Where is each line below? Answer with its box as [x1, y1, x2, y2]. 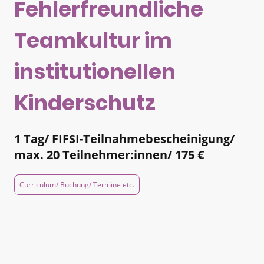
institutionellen [14, 57, 176, 86]
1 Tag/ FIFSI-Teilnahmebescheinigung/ [14, 130, 235, 147]
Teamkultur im [14, 25, 172, 55]
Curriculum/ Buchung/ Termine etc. [19, 180, 134, 190]
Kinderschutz [14, 88, 156, 117]
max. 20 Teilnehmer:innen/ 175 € [14, 146, 204, 163]
